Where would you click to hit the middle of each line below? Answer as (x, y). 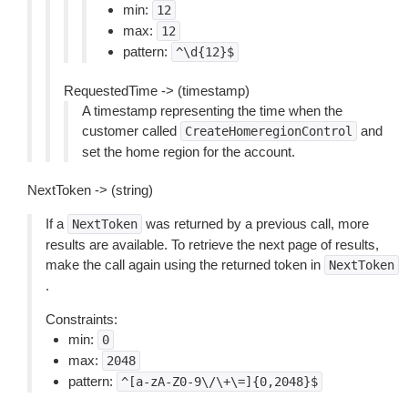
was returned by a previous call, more (255, 224)
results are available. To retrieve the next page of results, (212, 245)
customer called (131, 131)
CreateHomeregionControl (269, 131)
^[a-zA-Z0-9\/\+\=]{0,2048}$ (219, 382)
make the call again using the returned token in (185, 265)
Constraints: (82, 319)
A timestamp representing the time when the (212, 111)
